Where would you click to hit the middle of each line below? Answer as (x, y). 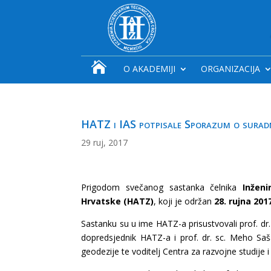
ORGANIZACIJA (230, 68)
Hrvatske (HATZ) (118, 201)
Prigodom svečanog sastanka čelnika (162, 187)
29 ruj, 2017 (105, 142)
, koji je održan (183, 201)
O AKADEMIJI (149, 68)
